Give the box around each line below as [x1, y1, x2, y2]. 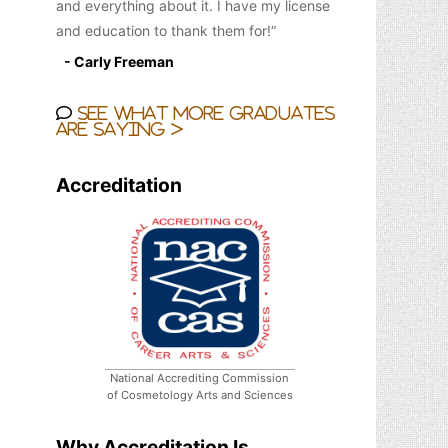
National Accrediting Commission [110, 370, 290, 385]
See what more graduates [72, 105, 335, 121]
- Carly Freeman [64, 53, 174, 70]
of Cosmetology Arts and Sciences [106, 387, 293, 402]
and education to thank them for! [56, 22, 271, 39]
